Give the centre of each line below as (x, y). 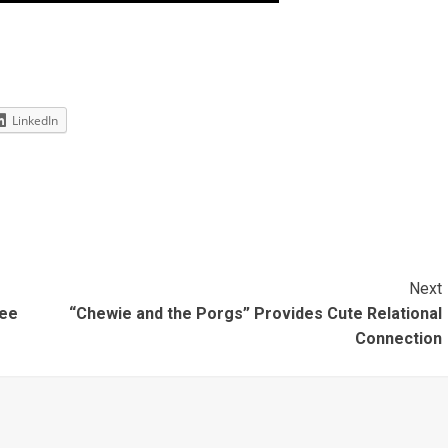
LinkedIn (35, 121)
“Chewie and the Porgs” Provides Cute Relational (255, 314)
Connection (398, 339)
